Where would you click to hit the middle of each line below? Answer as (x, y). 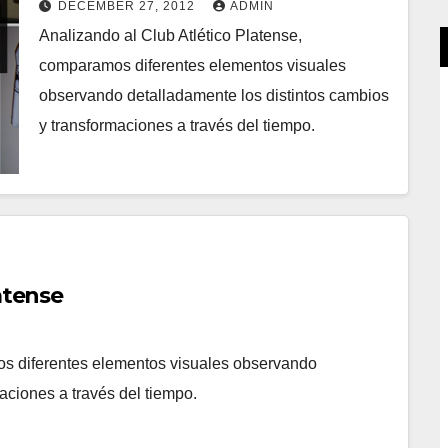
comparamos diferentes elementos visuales (192, 65)
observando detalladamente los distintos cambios (214, 95)
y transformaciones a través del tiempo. (177, 125)
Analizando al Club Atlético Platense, (170, 35)
